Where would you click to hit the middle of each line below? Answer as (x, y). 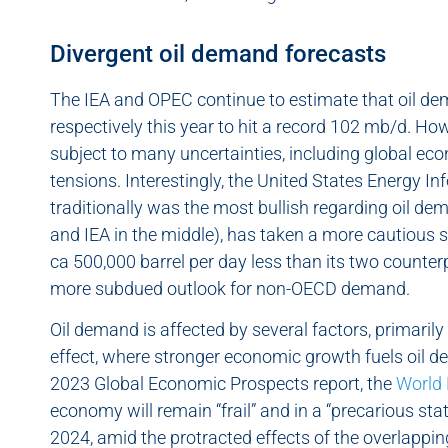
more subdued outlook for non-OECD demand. (232, 288)
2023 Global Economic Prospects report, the (223, 384)
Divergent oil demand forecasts (218, 53)
